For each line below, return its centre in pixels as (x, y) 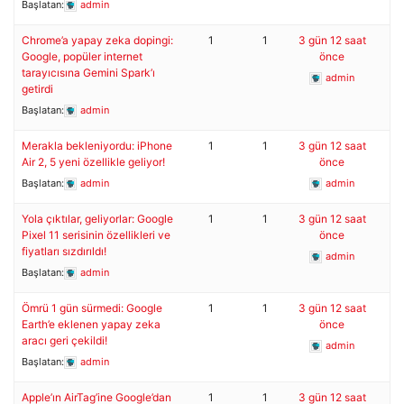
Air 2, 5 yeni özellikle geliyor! (93, 162)
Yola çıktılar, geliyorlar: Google (97, 219)
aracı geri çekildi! (64, 340)
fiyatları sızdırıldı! (64, 251)
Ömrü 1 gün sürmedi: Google (92, 308)
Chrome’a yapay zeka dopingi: (97, 40)
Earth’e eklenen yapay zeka (91, 324)
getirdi (37, 89)
